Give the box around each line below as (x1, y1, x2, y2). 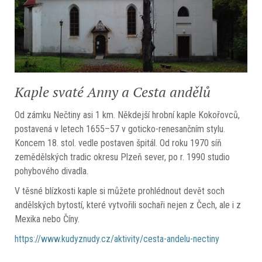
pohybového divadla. (15, 166, 88, 177)
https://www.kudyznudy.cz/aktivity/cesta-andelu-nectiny (15, 233, 219, 245)
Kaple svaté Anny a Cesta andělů (15, 82, 211, 102)
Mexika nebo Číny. (15, 213, 80, 225)
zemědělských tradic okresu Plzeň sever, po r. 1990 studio (15, 151, 230, 163)
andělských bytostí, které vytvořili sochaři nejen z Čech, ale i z (15, 199, 241, 211)
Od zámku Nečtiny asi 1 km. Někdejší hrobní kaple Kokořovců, (15, 109, 240, 121)
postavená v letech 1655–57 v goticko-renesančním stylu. (15, 123, 225, 135)
